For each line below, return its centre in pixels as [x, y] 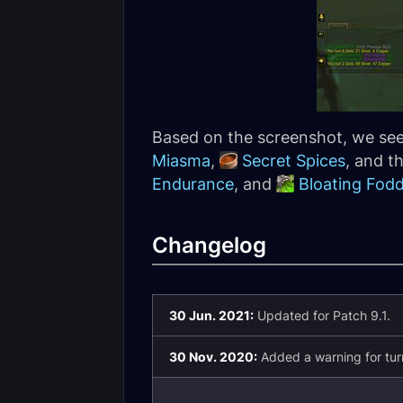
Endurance [193, 184]
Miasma [181, 161]
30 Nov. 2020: [213, 357]
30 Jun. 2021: [211, 315]
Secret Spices [294, 161]
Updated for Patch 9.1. [322, 315]
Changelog [209, 245]
